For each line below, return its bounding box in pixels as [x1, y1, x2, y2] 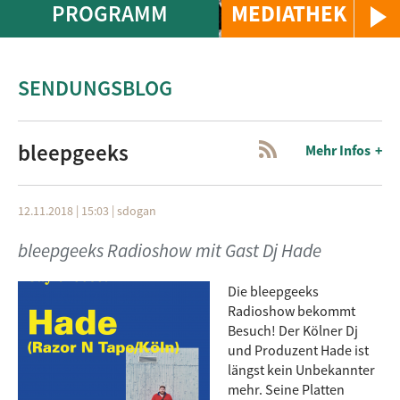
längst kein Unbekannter [228, 361, 375, 379]
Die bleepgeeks [228, 282, 319, 300]
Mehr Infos [305, 141, 371, 159]
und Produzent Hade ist [228, 341, 369, 359]
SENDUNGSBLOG [18, 74, 172, 102]
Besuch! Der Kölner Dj [228, 321, 358, 339]
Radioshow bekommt [228, 302, 355, 320]
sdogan [117, 203, 156, 219]
